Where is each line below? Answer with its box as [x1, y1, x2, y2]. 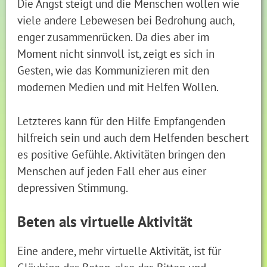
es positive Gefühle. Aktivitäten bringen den [17, 146, 226, 162]
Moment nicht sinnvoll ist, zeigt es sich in [17, 45, 215, 61]
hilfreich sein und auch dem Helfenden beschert [17, 129, 249, 145]
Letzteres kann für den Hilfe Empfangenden [17, 113, 226, 128]
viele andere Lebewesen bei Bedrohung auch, [17, 12, 235, 27]
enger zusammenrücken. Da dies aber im [17, 29, 210, 44]
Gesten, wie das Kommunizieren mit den [17, 62, 210, 77]
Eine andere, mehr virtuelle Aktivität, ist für [17, 243, 222, 259]
